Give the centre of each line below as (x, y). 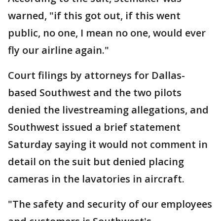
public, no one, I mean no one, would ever (107, 33)
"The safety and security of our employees (110, 204)
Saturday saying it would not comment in (108, 144)
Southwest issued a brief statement (94, 127)
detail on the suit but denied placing (96, 161)
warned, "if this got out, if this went (94, 15)
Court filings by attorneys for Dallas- (96, 75)
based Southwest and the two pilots (95, 92)
